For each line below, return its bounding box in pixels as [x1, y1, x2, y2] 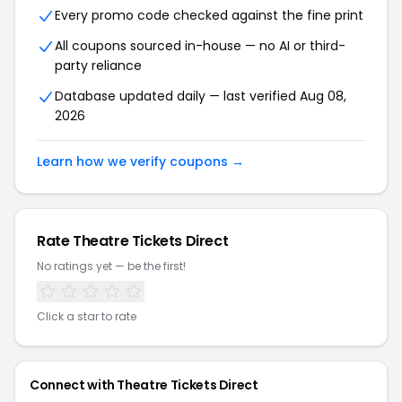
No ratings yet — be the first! [37, 258, 186, 274]
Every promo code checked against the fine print [55, 6, 363, 24]
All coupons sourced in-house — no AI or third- [55, 37, 345, 55]
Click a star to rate [37, 309, 136, 324]
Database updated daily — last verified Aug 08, [55, 87, 346, 105]
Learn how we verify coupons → [37, 153, 244, 170]
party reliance [55, 57, 142, 74]
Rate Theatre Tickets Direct [37, 231, 229, 251]
